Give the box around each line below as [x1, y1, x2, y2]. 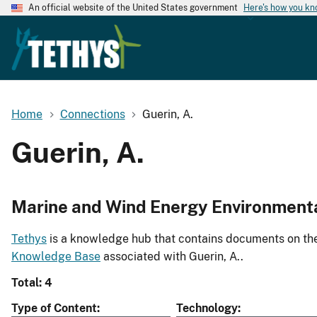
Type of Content [11, 301, 97, 316]
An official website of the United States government [28, 3, 238, 13]
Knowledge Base [11, 250, 100, 264]
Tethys [11, 232, 47, 246]
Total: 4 [11, 276, 52, 290]
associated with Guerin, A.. [100, 250, 243, 264]
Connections [59, 107, 125, 121]
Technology [176, 301, 238, 316]
